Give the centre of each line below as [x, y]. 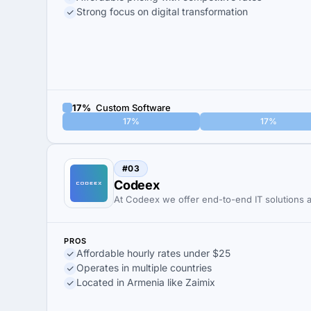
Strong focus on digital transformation [162, 11]
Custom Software [132, 107]
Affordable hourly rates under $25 [153, 253]
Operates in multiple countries [144, 268]
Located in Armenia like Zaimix [146, 282]
